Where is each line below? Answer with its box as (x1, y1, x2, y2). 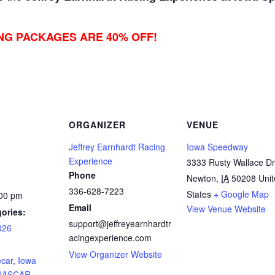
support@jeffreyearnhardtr (69, 217, 171, 230)
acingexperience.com (69, 231, 152, 244)
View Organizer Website (69, 248, 162, 260)
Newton (187, 172, 216, 184)
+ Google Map (214, 188, 269, 200)
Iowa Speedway (187, 141, 248, 153)
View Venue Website (187, 203, 266, 215)
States (187, 188, 211, 200)
